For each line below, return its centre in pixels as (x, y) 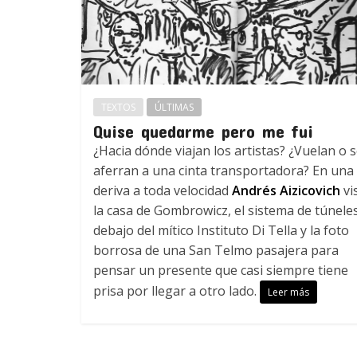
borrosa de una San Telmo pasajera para (216, 250)
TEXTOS (118, 107)
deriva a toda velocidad (163, 190)
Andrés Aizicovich (286, 190)
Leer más (288, 292)
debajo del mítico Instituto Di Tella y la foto (221, 230)
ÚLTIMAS (174, 107)
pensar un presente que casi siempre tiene (221, 270)
